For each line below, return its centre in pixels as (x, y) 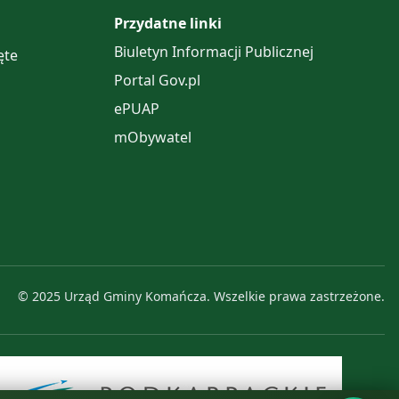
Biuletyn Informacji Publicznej (214, 52)
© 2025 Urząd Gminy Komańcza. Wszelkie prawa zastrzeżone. (201, 296)
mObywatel (153, 137)
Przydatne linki (168, 23)
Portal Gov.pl (157, 80)
